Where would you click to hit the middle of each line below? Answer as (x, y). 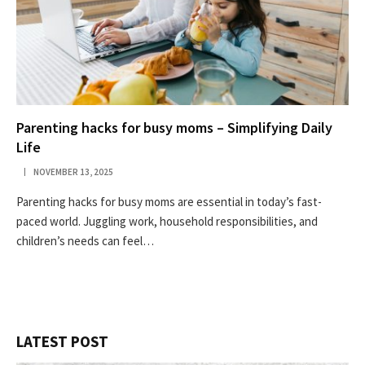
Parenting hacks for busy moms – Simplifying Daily (174, 127)
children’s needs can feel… (85, 240)
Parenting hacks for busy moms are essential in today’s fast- (169, 201)
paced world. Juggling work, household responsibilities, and (167, 221)
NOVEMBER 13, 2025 (73, 172)
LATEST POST (62, 341)
